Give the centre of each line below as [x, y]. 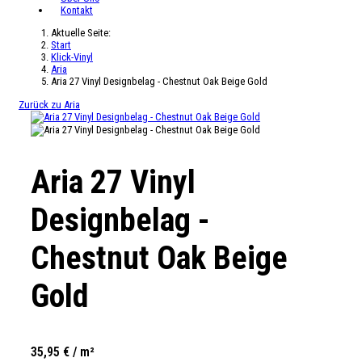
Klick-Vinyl [72, 57]
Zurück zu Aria [49, 104]
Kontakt [77, 10]
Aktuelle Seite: [83, 32]
